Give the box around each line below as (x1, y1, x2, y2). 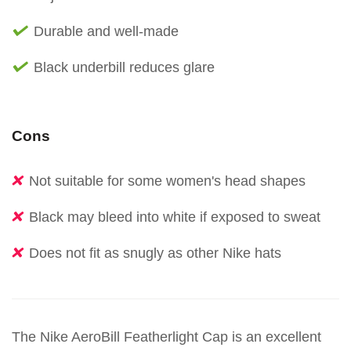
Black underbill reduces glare (34, 60, 215, 76)
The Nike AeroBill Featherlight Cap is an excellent (12, 329, 321, 346)
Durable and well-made (34, 24, 179, 40)
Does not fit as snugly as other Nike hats (29, 245, 281, 262)
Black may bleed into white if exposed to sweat (29, 209, 320, 226)
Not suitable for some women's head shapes (29, 173, 306, 190)
